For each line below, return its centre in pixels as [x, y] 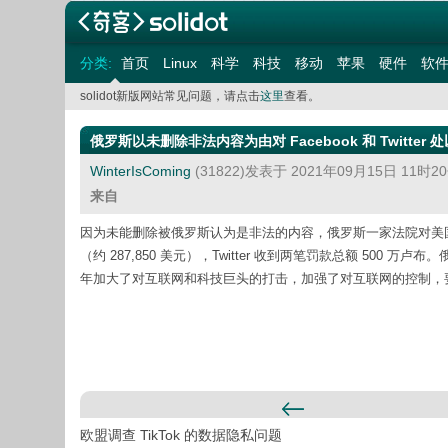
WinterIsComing [140, 171]
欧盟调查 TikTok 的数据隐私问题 [180, 435]
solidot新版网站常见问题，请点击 [169, 96]
